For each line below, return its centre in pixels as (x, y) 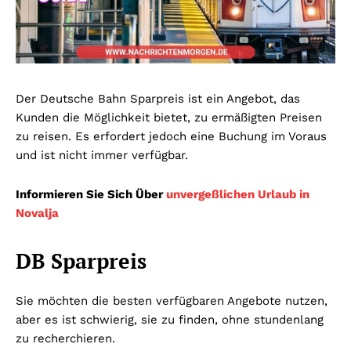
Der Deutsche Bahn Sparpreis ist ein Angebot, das (158, 98)
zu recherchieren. (65, 338)
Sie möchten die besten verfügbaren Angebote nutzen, (172, 300)
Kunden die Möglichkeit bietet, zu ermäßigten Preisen (169, 117)
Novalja (37, 213)
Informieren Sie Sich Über (91, 194)
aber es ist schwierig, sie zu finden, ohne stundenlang (170, 319)
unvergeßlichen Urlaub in (238, 194)
